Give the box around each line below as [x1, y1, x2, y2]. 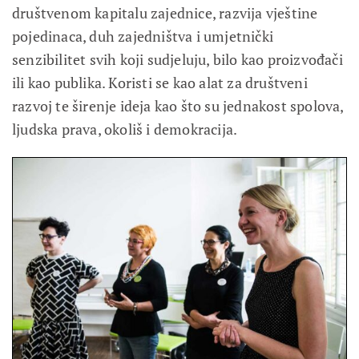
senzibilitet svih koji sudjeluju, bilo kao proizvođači [12, 50, 343, 70]
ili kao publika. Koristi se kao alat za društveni [12, 73, 308, 93]
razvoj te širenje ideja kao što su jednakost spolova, [12, 96, 344, 116]
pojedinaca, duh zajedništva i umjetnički [12, 26, 273, 46]
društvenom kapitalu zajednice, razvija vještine [12, 3, 318, 23]
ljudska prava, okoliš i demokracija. [12, 119, 238, 139]
